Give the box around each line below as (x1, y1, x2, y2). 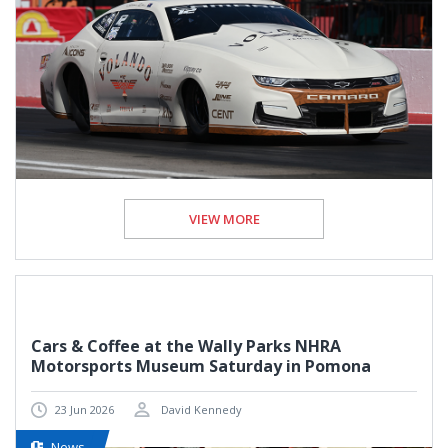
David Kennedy (158, 401, 242, 417)
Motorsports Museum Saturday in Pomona (31, 354, 371, 377)
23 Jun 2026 (55, 401, 114, 417)
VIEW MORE (188, 209, 260, 228)
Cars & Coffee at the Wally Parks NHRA (31, 334, 341, 357)
